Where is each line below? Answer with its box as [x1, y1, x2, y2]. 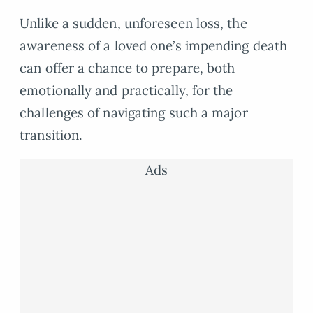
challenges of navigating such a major [20, 103, 248, 121]
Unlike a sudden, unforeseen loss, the [20, 14, 247, 31]
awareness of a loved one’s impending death [20, 36, 288, 54]
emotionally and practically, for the [20, 81, 233, 99]
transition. [20, 126, 83, 143]
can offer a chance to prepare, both [20, 59, 235, 76]
